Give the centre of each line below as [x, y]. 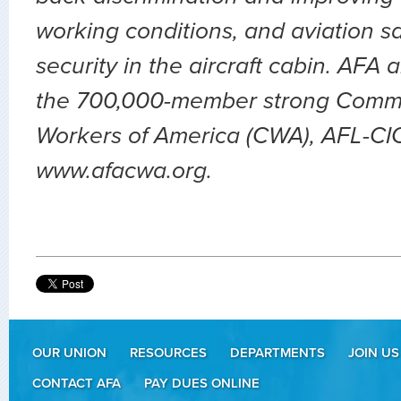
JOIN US [374, 353]
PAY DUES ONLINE [202, 384]
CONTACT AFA [77, 384]
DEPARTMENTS [277, 353]
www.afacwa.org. [124, 171]
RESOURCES [168, 353]
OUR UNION [69, 353]
